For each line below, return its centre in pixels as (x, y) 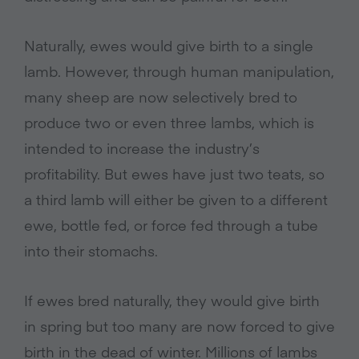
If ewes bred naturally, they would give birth (172, 301)
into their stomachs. (91, 251)
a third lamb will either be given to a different (176, 200)
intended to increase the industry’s (142, 148)
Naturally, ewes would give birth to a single (169, 46)
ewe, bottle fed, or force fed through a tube (171, 225)
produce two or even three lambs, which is (169, 123)
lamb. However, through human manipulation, (179, 71)
